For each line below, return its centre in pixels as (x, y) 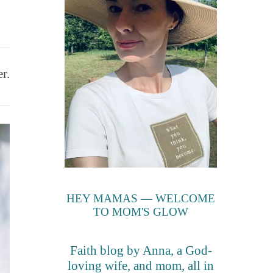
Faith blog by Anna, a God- (141, 251)
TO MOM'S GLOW (141, 212)
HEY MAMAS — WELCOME (141, 199)
